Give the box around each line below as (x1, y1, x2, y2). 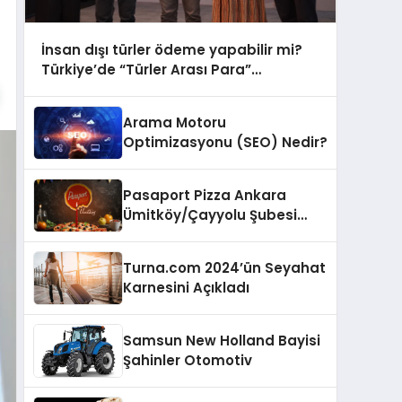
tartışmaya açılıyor (40, 79, 177, 99)
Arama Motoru (123, 113, 226, 133)
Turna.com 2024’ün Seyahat (123, 258, 326, 278)
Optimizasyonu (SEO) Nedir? (123, 133, 328, 153)
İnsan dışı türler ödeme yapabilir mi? (40, 39, 302, 59)
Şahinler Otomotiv (123, 351, 252, 371)
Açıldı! (123, 225, 167, 245)
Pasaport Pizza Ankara (123, 186, 286, 205)
